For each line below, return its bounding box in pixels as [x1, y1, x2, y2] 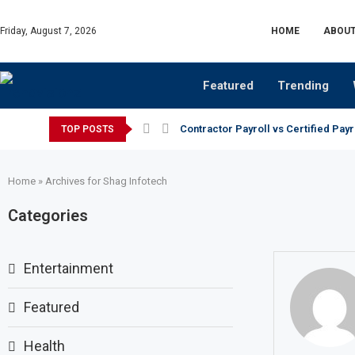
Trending [277, 78, 329, 93]
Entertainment [24, 260, 113, 277]
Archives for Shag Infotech [45, 175, 167, 187]
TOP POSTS [61, 124, 114, 135]
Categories [8, 206, 88, 225]
